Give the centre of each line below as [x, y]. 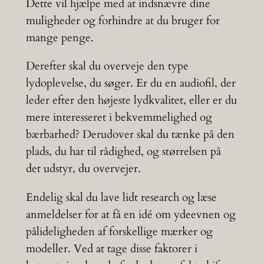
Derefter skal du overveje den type [107, 66]
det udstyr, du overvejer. [83, 169]
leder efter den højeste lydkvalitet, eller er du [131, 100]
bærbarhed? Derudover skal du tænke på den [130, 135]
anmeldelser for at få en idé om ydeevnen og [131, 214]
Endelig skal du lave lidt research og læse [121, 197]
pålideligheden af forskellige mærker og [119, 231]
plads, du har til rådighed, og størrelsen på [123, 152]
